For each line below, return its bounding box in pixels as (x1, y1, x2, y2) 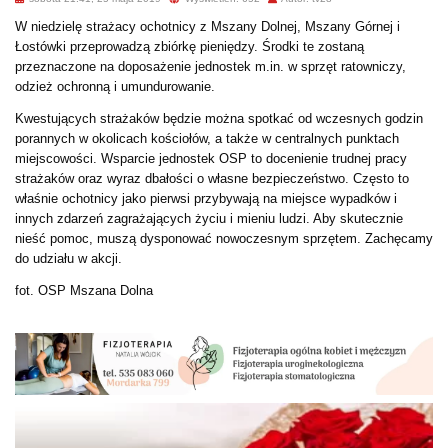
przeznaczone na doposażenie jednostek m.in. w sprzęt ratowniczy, (15, 58, 406, 74)
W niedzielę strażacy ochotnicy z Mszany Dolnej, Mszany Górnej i (15, 18, 400, 34)
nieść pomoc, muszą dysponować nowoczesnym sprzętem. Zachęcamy (15, 230, 433, 246)
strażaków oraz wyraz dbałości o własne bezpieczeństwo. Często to (15, 170, 409, 186)
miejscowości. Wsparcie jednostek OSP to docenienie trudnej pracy (15, 150, 407, 166)
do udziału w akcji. (15, 250, 126, 266)
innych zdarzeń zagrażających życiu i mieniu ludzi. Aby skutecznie (15, 210, 403, 226)
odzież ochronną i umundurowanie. (15, 78, 215, 94)
